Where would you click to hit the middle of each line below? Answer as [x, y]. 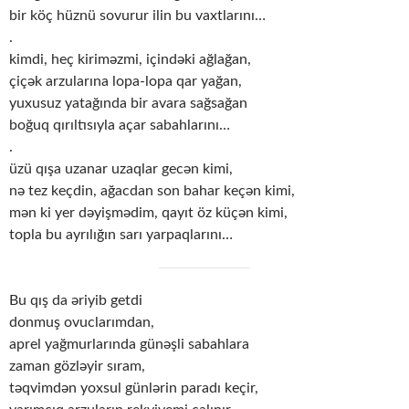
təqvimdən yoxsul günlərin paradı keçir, [134, 388]
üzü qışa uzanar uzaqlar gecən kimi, [121, 169]
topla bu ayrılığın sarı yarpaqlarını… [121, 235]
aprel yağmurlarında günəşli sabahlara [129, 345]
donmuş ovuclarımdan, [82, 323]
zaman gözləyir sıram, [77, 367]
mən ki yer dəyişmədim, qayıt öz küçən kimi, [148, 213]
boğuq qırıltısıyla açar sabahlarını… [120, 126]
